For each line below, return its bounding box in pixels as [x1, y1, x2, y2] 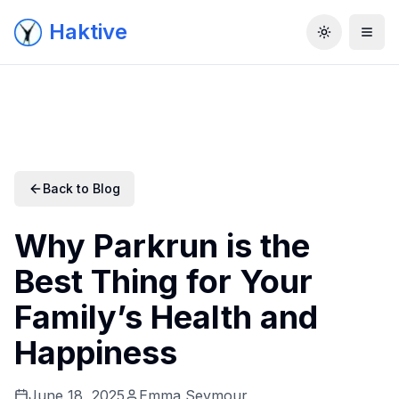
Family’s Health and [14, 297, 318, 337]
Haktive [49, 19, 127, 45]
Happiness [14, 333, 177, 372]
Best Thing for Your [14, 262, 313, 301]
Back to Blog [43, 181, 120, 196]
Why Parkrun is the [14, 226, 310, 265]
